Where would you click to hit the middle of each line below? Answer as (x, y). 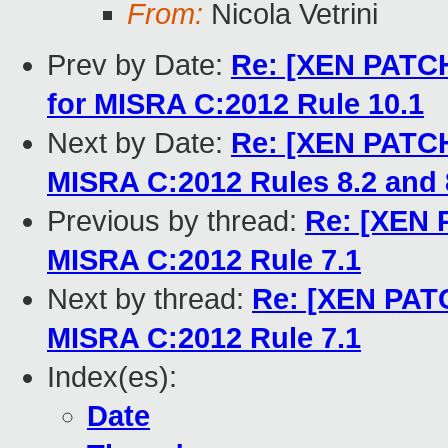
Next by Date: (139, 143)
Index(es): (112, 377)
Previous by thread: (176, 221)
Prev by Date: (139, 65)
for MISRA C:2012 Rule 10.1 (235, 104)
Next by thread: (149, 299)
